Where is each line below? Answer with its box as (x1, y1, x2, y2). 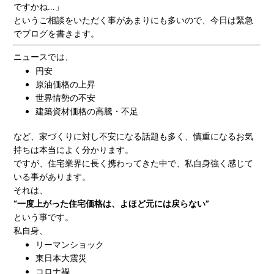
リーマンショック (35, 239, 104, 250)
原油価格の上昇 (35, 79, 95, 90)
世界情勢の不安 (35, 92, 95, 103)
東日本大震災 (35, 252, 87, 263)
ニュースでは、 (13, 51, 73, 62)
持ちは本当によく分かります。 (13, 144, 133, 155)
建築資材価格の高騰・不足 (35, 106, 138, 117)
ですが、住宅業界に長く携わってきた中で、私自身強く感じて (13, 157, 253, 168)
